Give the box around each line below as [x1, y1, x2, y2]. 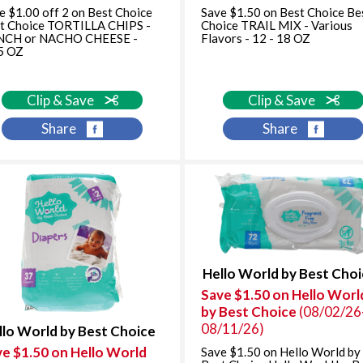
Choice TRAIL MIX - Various [201, 17, 353, 32]
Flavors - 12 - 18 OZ [201, 30, 311, 45]
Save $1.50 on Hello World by [201, 344, 361, 359]
